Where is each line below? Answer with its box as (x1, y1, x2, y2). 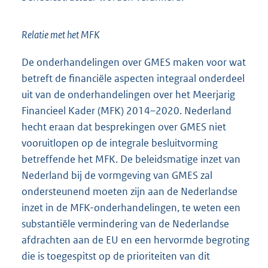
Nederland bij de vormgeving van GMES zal (22, 168, 212, 182)
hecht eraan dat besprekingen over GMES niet (22, 120, 226, 133)
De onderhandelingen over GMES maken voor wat (22, 55, 246, 69)
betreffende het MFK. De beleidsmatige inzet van (22, 152, 240, 166)
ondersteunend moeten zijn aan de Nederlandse (22, 184, 237, 198)
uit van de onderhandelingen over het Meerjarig (22, 87, 235, 101)
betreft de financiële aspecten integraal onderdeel (22, 71, 245, 85)
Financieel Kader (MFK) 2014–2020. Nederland (22, 103, 232, 117)
